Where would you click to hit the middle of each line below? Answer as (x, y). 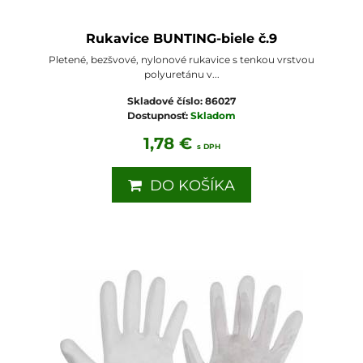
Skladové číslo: (166, 101)
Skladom (213, 116)
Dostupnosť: (159, 116)
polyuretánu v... (181, 75)
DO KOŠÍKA (188, 186)
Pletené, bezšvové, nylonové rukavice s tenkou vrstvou (181, 60)
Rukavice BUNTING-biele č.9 (181, 39)
